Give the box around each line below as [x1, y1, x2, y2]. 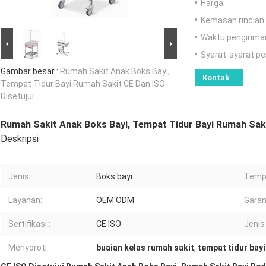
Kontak [202, 73, 229, 83]
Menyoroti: [8, 243, 49, 253]
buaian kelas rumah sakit [96, 243, 194, 253]
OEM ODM [96, 195, 134, 205]
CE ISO [96, 219, 121, 229]
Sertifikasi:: [8, 219, 50, 229]
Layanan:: [8, 195, 44, 205]
